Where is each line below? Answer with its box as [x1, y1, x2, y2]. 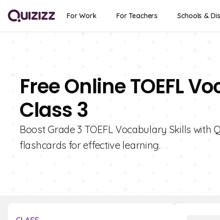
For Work [67, 11, 97, 20]
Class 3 [20, 96, 88, 124]
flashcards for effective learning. [20, 139, 161, 151]
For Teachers [116, 11, 158, 20]
